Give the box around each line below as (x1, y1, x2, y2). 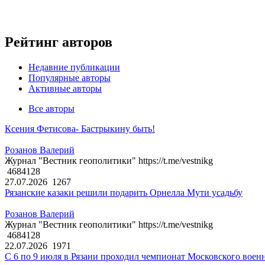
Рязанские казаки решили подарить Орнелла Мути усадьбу (5, 188, 243, 198)
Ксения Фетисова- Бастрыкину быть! (5, 124, 155, 134)
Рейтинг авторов (5, 34, 112, 50)
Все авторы (28, 104, 75, 114)
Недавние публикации (28, 62, 120, 73)
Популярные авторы (28, 73, 111, 83)
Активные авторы (28, 83, 102, 94)
